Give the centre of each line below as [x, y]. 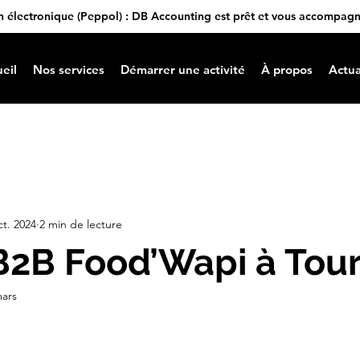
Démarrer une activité [183, 70]
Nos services [69, 70]
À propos [287, 70]
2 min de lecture [81, 224]
